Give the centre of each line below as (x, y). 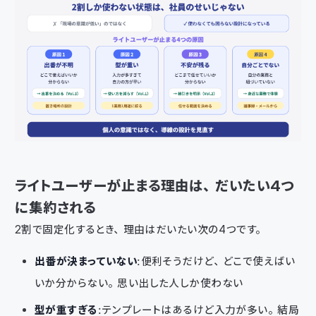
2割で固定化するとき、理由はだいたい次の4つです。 (140, 229)
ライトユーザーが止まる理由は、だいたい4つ (155, 186)
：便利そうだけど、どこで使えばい (216, 261)
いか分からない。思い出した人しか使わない (139, 283)
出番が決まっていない (86, 261)
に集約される (56, 207)
